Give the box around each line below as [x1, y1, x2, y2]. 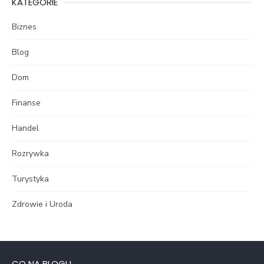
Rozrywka [12, 148, 49, 160]
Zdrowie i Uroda [12, 199, 72, 210]
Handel [12, 123, 39, 134]
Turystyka [12, 173, 49, 185]
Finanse [12, 97, 41, 109]
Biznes [12, 21, 37, 33]
